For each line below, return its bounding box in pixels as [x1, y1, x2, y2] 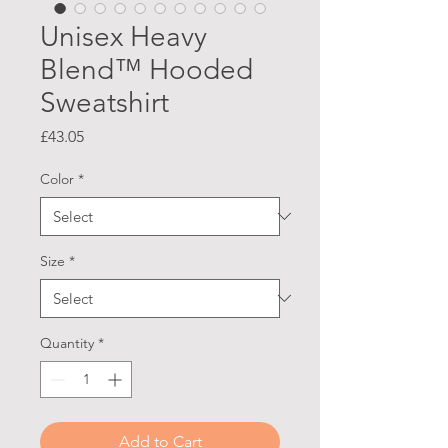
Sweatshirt [40, 85, 169, 119]
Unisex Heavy [40, 19, 207, 53]
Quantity [40, 333, 94, 352]
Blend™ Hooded [40, 52, 253, 86]
